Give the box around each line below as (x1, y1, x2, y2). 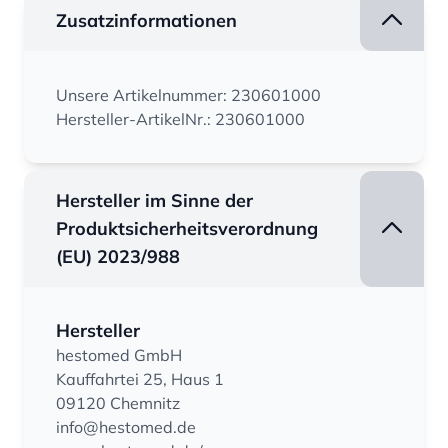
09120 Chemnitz (56, 392, 180, 413)
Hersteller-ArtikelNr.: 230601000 (56, 108, 305, 129)
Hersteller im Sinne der (56, 188, 253, 212)
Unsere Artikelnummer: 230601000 (56, 84, 321, 105)
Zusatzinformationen (56, 8, 237, 32)
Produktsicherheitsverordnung (56, 216, 318, 240)
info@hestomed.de (56, 416, 196, 437)
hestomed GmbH (56, 344, 182, 365)
